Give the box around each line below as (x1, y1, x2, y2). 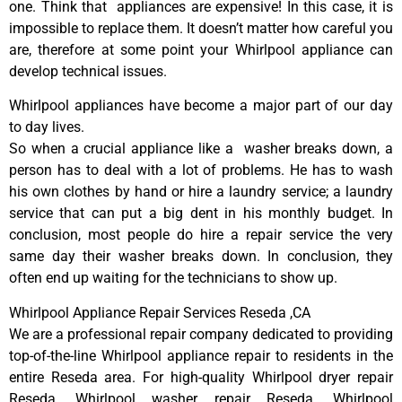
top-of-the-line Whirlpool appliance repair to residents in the (9, 346, 393, 364)
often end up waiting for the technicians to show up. (9, 269, 337, 287)
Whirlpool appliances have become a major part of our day (9, 97, 393, 115)
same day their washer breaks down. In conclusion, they (9, 248, 393, 266)
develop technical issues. (9, 62, 167, 80)
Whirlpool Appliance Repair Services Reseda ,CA (9, 303, 310, 321)
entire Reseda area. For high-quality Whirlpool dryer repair (9, 368, 393, 386)
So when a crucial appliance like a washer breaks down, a (9, 140, 393, 158)
